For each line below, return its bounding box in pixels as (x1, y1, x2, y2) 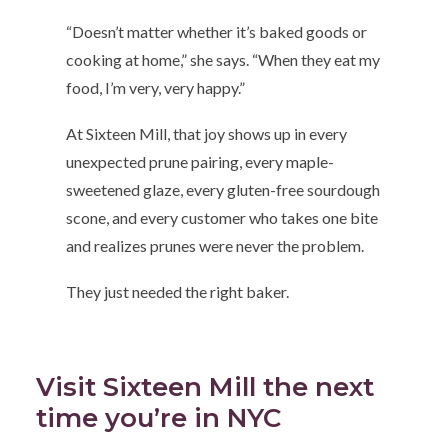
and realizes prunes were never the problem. (66, 235, 365, 255)
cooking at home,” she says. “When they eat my (66, 49, 381, 69)
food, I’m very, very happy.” (66, 77, 246, 97)
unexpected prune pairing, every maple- (66, 151, 335, 171)
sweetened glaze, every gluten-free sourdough (66, 179, 381, 199)
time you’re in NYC (36, 402, 282, 435)
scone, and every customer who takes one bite (66, 207, 379, 227)
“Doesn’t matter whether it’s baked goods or (66, 21, 368, 41)
